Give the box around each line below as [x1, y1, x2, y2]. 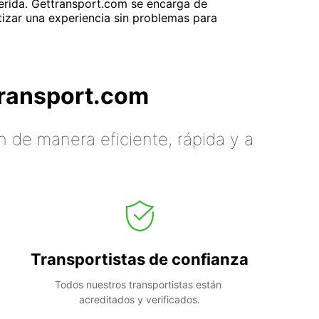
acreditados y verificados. [79, 293, 200, 305]
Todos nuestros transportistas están [55, 278, 221, 291]
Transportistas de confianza [31, 249, 249, 268]
